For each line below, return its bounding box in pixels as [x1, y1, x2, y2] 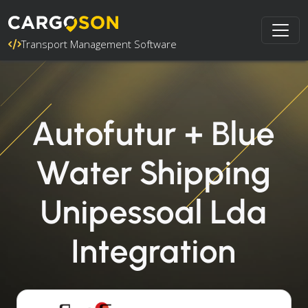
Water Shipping [36, 153, 272, 192]
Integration [71, 231, 237, 271]
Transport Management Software [21, 37, 177, 51]
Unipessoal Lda [40, 192, 268, 232]
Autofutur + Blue [33, 113, 275, 153]
